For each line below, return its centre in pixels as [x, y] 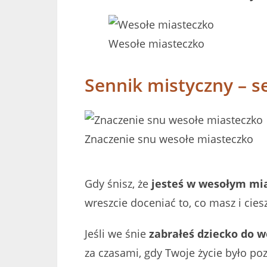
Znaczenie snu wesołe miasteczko [169, 139]
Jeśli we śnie [115, 233]
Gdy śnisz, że [118, 183]
